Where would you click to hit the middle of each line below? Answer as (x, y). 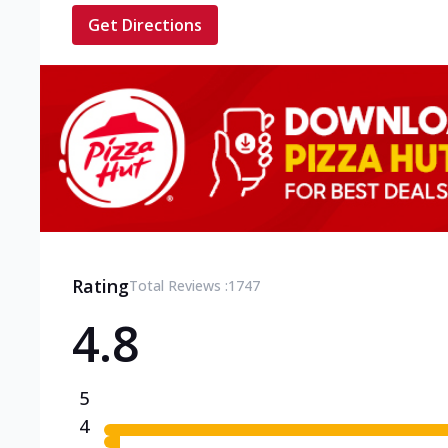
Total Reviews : (178, 285)
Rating (100, 285)
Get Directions (145, 25)
